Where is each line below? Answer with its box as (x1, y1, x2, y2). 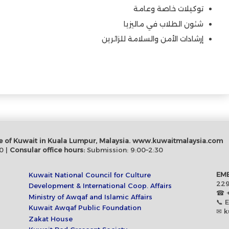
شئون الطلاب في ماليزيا (124, 19, 203, 29)
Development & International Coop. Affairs (29, 181, 172, 190)
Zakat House (29, 214, 73, 223)
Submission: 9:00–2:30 (85, 145, 163, 154)
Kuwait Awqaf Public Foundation (29, 203, 141, 212)
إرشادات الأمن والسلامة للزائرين (102, 34, 203, 44)
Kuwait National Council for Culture (29, 170, 151, 179)
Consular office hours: (10, 145, 85, 154)
